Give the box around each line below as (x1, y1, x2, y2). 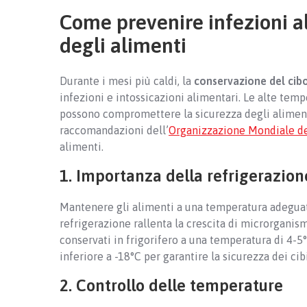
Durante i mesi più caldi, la (60, 74, 194, 87)
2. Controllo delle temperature (60, 275, 283, 295)
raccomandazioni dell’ (60, 123, 169, 136)
